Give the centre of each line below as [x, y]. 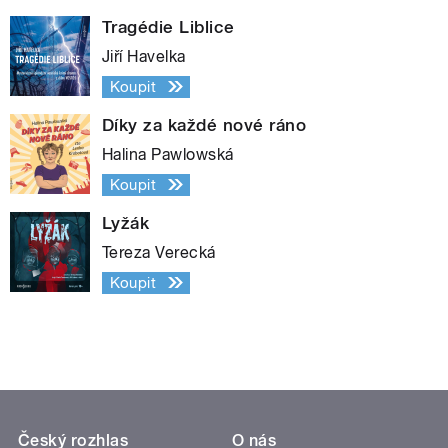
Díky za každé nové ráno [204, 124]
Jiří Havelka [144, 56]
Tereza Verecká [159, 252]
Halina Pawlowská [168, 154]
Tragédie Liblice [168, 26]
